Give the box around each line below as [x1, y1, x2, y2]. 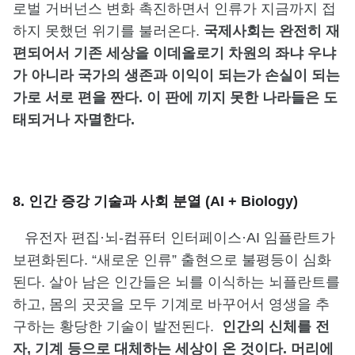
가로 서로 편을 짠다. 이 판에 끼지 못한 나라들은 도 [13, 89, 338, 105]
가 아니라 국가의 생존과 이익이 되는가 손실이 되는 [13, 67, 340, 83]
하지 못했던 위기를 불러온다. [13, 22, 204, 39]
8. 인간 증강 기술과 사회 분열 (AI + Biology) [13, 193, 298, 209]
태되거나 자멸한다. [13, 111, 135, 128]
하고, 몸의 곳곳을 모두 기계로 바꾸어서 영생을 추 [13, 296, 330, 312]
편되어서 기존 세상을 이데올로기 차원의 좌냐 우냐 [13, 44, 336, 61]
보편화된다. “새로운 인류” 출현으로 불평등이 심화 [13, 251, 331, 268]
